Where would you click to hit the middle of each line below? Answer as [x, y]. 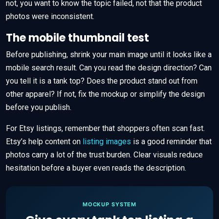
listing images [107, 141]
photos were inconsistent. [50, 16]
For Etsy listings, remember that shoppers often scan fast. [105, 128]
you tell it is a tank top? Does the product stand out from [102, 81]
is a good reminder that [171, 141]
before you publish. [39, 107]
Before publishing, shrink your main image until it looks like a [109, 54]
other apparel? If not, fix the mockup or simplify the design [105, 94]
